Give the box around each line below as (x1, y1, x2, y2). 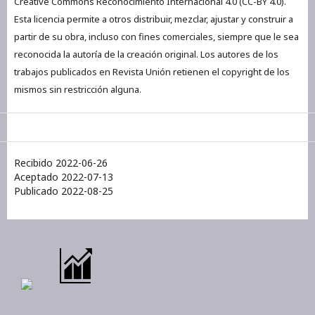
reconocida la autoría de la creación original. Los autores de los (14, 47, 278, 60)
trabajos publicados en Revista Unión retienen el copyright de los (14, 65, 290, 78)
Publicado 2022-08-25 (14, 184, 113, 198)
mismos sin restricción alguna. (14, 82, 141, 96)
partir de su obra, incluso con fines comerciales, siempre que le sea (14, 30, 299, 43)
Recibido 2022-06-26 (14, 155, 108, 169)
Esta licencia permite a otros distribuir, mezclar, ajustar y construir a (14, 12, 293, 25)
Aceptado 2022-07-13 (14, 169, 113, 184)
